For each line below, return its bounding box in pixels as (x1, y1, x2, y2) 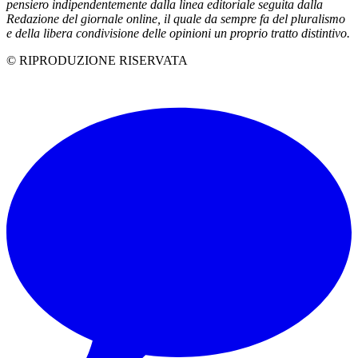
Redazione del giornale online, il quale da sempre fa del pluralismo (6, 12, 345, 26)
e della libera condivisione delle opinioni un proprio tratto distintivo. (6, 26, 350, 41)
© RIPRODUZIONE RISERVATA (6, 54, 188, 68)
